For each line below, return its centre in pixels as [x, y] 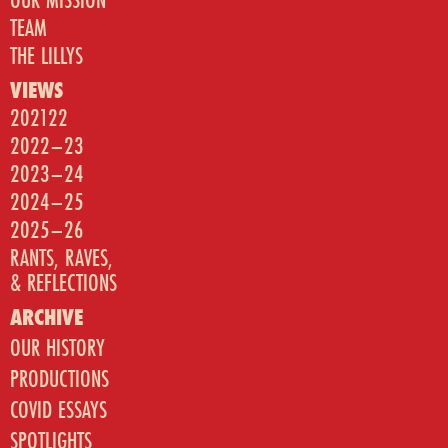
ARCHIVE [46, 317]
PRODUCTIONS [59, 379]
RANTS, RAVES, [61, 258]
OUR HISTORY [57, 348]
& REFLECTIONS [63, 283]
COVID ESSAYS [58, 410]
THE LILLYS [46, 56]
